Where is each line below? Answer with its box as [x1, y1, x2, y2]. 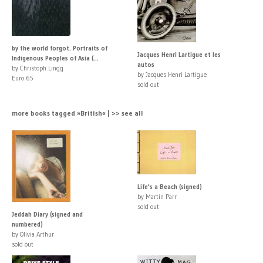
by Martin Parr [137, 192, 177, 201]
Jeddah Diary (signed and [12, 210, 83, 218]
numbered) [12, 220, 43, 228]
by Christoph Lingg [12, 63, 63, 72]
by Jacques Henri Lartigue [137, 70, 207, 79]
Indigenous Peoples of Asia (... [12, 53, 99, 62]
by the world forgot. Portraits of [12, 43, 107, 52]
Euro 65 [12, 73, 33, 82]
